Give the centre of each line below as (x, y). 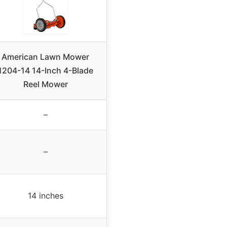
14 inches (45, 196)
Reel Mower (45, 84)
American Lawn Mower (45, 57)
